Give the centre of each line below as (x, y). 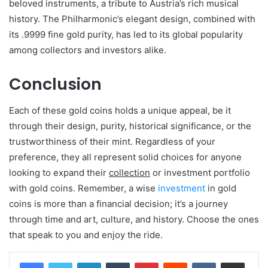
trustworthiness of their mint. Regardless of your (112, 142)
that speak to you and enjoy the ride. (86, 235)
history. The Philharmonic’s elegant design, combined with (132, 19)
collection (130, 173)
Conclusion (55, 84)
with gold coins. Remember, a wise (83, 188)
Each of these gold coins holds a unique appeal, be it (120, 111)
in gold (221, 188)
